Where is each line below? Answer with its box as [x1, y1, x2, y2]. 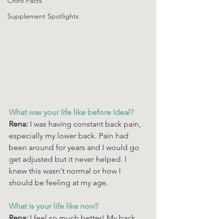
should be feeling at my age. [9, 178, 110, 187]
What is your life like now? [9, 201, 100, 211]
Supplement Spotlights [7, 12, 79, 21]
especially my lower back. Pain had [9, 131, 131, 140]
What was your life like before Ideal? [9, 108, 135, 117]
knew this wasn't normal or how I [9, 166, 123, 175]
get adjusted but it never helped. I [9, 154, 129, 164]
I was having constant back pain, [30, 119, 143, 129]
